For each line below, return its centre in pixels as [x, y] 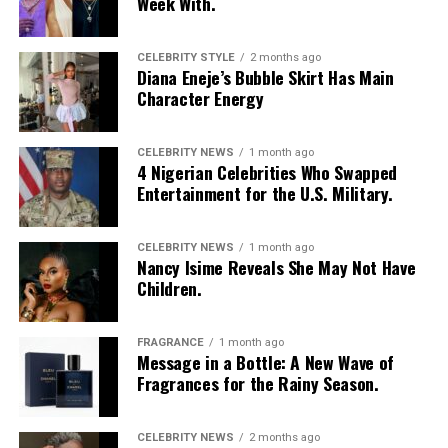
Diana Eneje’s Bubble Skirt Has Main [265, 77]
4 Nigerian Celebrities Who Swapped [266, 172]
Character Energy [200, 98]
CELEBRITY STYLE [185, 58]
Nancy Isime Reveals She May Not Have [276, 267]
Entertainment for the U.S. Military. [264, 193]
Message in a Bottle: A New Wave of [265, 362]
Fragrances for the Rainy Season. [257, 383]
